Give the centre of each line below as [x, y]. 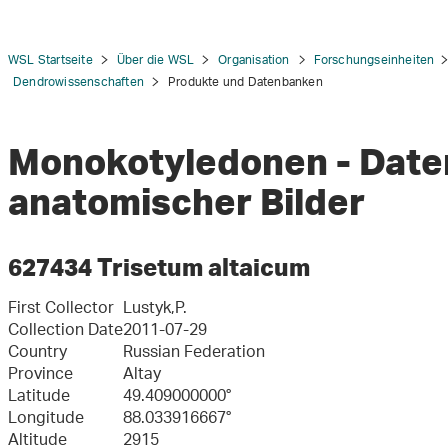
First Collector [61, 309]
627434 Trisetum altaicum [159, 266]
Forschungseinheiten [374, 60]
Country [37, 353]
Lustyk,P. [155, 309]
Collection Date [65, 331]
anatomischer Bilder [190, 201]
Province [40, 375]
